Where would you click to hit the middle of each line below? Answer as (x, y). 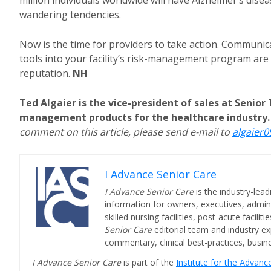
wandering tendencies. (70, 15)
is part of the (150, 262)
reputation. (46, 73)
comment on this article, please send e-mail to (126, 132)
